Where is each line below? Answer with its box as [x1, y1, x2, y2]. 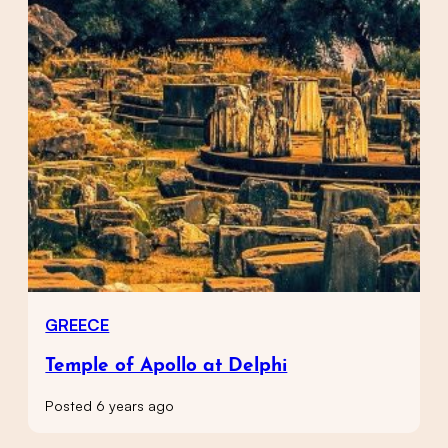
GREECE [45, 315, 110, 336]
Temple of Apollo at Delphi [45, 356, 288, 376]
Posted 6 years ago [45, 397, 175, 415]
